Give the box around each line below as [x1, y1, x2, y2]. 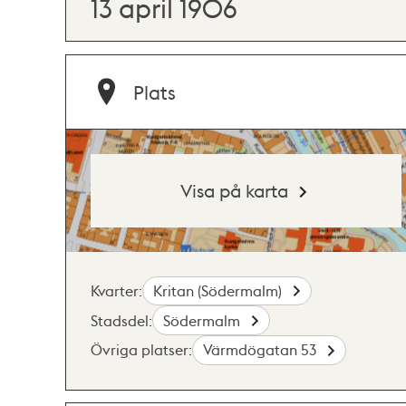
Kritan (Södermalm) [153, 280, 286, 300]
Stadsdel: [91, 310, 152, 330]
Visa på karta [180, 178, 289, 202]
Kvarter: [91, 280, 142, 300]
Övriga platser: [91, 340, 192, 360]
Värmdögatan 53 [203, 340, 321, 360]
